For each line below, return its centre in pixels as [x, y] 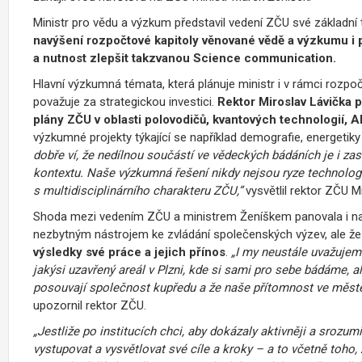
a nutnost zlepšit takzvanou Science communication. [185, 58]
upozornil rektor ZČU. [90, 305]
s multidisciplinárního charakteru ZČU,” [139, 190]
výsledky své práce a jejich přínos [129, 252]
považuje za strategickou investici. [125, 101]
